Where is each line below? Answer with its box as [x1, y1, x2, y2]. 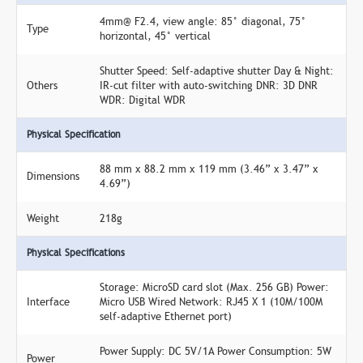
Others [27, 79, 58, 92]
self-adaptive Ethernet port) [100, 310, 232, 323]
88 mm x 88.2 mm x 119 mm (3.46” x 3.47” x [100, 163, 318, 176]
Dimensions [27, 170, 79, 183]
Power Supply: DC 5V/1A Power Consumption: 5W [100, 345, 331, 358]
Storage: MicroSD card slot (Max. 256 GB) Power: [100, 281, 329, 294]
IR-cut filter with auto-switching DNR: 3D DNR [100, 79, 318, 92]
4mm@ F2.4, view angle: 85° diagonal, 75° [100, 15, 306, 28]
